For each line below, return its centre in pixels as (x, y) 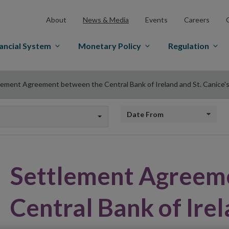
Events (156, 19)
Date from (138, 114)
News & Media (106, 19)
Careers (197, 19)
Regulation (189, 46)
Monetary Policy (110, 46)
